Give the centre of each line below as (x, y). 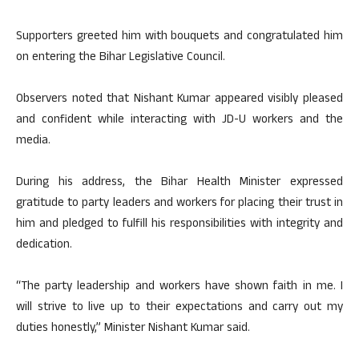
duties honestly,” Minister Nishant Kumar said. (133, 329)
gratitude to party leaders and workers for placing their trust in (179, 204)
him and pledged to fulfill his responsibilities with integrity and (179, 225)
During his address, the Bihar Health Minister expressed (179, 184)
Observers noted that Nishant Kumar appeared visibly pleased (179, 100)
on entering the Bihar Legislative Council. (121, 58)
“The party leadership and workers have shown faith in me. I (179, 288)
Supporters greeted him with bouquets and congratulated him (179, 38)
